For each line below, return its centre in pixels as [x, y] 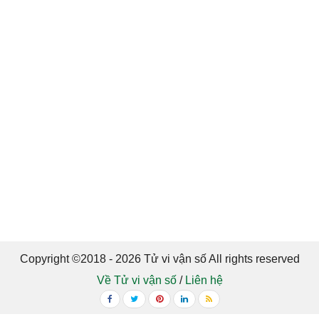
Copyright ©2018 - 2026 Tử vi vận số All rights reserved [159, 259]
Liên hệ [204, 280]
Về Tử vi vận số [136, 280]
